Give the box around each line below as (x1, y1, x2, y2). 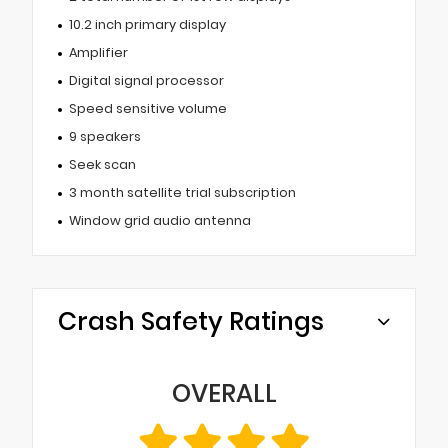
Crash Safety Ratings (58, 303, 324, 339)
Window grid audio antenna (68, 211, 251, 229)
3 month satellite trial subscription (68, 183, 296, 201)
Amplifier (68, 43, 128, 61)
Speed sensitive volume (68, 99, 227, 117)
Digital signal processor (68, 71, 224, 89)
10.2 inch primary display (68, 15, 226, 33)
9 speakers (68, 127, 141, 145)
